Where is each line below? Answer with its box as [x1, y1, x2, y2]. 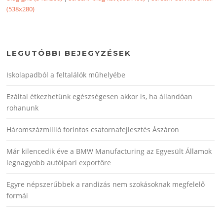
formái [6, 191, 29, 201]
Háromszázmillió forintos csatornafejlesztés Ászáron [6, 125, 180, 135]
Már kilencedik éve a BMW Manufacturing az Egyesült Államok [6, 147, 212, 156]
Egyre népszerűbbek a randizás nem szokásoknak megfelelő [6, 180, 205, 189]
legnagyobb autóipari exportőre [6, 158, 111, 168]
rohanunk [6, 103, 39, 113]
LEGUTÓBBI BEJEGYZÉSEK [6, 48, 132, 58]
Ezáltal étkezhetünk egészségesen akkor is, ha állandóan [6, 92, 193, 102]
